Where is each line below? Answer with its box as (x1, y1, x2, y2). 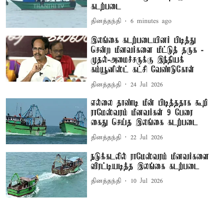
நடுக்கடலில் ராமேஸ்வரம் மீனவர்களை (91, 152, 210, 162)
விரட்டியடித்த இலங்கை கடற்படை (91, 161, 200, 172)
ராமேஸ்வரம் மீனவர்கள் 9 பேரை (91, 108, 194, 118)
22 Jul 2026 (131, 133, 163, 142)
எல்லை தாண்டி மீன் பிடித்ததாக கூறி (91, 98, 208, 109)
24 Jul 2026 (131, 80, 163, 89)
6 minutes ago (131, 17, 172, 25)
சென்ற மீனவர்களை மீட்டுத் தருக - (91, 45, 204, 56)
